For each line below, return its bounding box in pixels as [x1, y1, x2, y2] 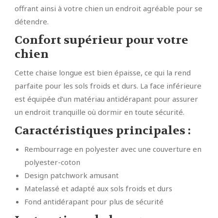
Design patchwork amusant [24, 170, 119, 181]
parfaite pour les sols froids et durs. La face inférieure [15, 81, 201, 91]
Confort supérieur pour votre [15, 33, 188, 48]
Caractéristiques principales [15, 123, 185, 139]
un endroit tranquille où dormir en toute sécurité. [15, 107, 184, 117]
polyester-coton [24, 157, 80, 167]
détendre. [15, 17, 49, 27]
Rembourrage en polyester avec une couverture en [24, 144, 201, 154]
